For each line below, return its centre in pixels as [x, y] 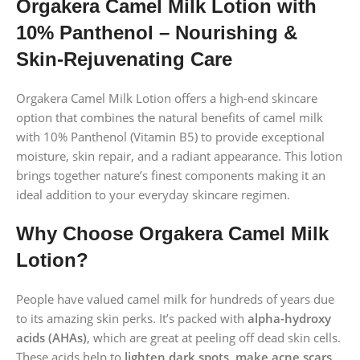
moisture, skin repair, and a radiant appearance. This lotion [179, 155]
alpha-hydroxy [289, 318]
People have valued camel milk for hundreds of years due [175, 299]
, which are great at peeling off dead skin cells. [214, 337]
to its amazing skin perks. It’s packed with [132, 318]
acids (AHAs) [51, 337]
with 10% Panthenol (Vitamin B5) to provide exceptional [170, 136]
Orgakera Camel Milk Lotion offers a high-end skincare [167, 98]
